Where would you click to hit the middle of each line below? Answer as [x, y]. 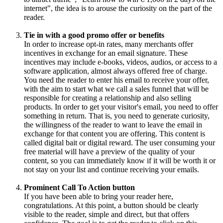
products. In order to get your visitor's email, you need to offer [121, 107]
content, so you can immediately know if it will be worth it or [120, 160]
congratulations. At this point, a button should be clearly [111, 205]
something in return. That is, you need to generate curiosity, [117, 115]
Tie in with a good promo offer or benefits [94, 35]
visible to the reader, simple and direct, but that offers [107, 214]
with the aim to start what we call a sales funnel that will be [116, 89]
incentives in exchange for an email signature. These [106, 53]
